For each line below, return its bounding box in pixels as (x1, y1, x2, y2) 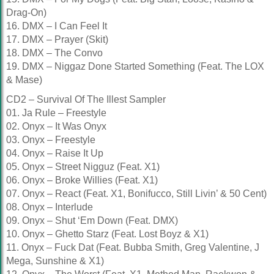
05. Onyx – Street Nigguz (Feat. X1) (6, 161, 160, 172)
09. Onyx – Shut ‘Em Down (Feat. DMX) (6, 215, 178, 226)
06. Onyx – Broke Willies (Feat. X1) (6, 175, 158, 185)
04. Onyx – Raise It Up (6, 148, 103, 158)
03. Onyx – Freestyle (6, 135, 95, 145)
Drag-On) (6, 7, 46, 18)
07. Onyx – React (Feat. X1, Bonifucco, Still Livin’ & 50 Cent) (6, 188, 267, 199)
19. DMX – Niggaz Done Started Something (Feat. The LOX (6, 61, 264, 72)
